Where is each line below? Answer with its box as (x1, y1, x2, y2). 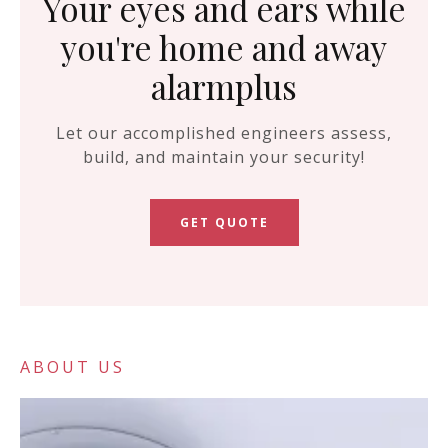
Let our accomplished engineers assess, (56, 121, 392, 144)
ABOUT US (20, 355, 125, 378)
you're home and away (61, 24, 387, 69)
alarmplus (151, 63, 297, 108)
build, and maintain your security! (83, 145, 365, 168)
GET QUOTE (179, 213, 269, 231)
